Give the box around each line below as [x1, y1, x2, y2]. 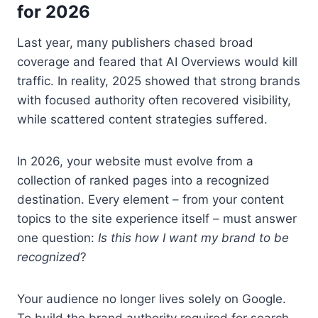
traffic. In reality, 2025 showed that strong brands [17, 73, 300, 88]
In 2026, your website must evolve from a [17, 153, 253, 168]
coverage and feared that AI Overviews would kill [17, 54, 297, 69]
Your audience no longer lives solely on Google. [17, 291, 286, 306]
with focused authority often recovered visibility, [17, 92, 291, 107]
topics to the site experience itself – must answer [17, 211, 297, 226]
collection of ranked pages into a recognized [17, 172, 270, 187]
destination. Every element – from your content [17, 192, 284, 207]
